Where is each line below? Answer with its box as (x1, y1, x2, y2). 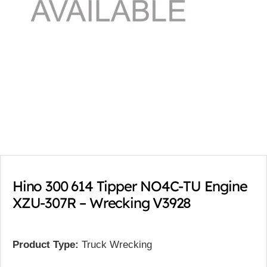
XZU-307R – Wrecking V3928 (13, 194, 191, 212)
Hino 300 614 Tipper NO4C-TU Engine (13, 177, 247, 195)
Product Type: (13, 238, 79, 250)
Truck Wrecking (79, 238, 152, 250)
